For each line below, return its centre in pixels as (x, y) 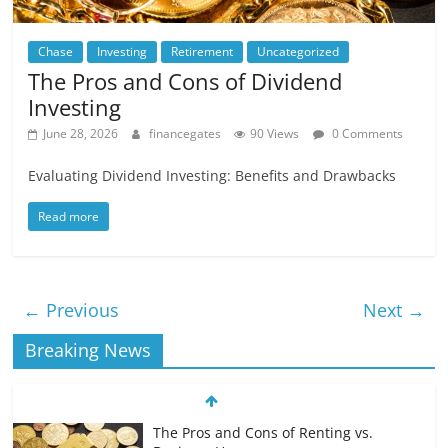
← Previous (71, 310)
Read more (69, 217)
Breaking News (88, 350)
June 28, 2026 (81, 134)
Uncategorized (298, 52)
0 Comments (366, 134)
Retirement (202, 52)
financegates (187, 134)
